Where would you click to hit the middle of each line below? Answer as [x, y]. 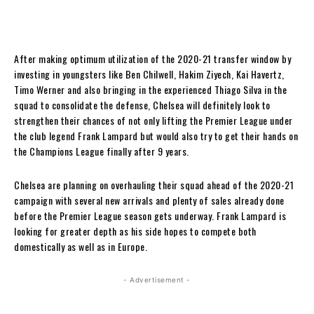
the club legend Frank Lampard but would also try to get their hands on [156, 135]
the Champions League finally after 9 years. [102, 151]
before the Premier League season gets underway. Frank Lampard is [150, 215]
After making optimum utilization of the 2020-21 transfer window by [152, 58]
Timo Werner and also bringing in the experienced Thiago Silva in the [150, 89]
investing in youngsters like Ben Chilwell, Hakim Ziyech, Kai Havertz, [149, 74]
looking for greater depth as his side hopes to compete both [135, 231]
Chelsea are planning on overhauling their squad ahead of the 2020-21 [154, 184]
